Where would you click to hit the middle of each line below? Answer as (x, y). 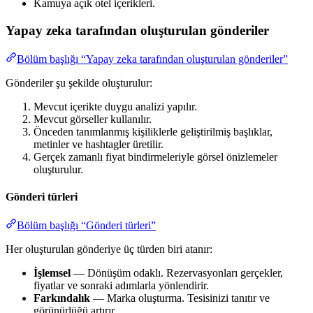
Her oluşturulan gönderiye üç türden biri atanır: (109, 249)
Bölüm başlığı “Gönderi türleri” (86, 226)
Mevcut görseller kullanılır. (93, 119)
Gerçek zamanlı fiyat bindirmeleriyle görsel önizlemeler (155, 156)
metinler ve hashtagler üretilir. (99, 144)
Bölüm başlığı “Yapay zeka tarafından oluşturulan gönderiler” (152, 59)
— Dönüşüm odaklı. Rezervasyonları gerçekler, (177, 273)
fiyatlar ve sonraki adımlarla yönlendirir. (121, 286)
